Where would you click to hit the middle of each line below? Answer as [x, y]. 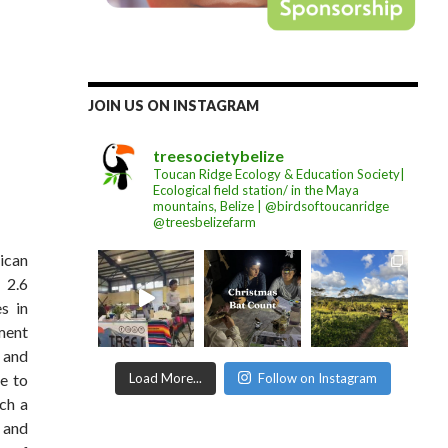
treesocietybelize [218, 155]
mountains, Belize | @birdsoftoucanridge [270, 205]
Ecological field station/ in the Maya [255, 189]
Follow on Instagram [317, 377]
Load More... [165, 377]
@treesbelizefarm [204, 221]
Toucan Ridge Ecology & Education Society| [278, 173]
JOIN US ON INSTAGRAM [173, 105]
